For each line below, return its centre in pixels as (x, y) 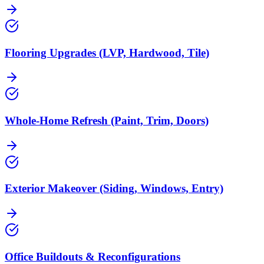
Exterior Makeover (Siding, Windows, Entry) (114, 189)
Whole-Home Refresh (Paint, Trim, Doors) (107, 120)
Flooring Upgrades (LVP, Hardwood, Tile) (107, 52)
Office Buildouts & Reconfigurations (93, 256)
